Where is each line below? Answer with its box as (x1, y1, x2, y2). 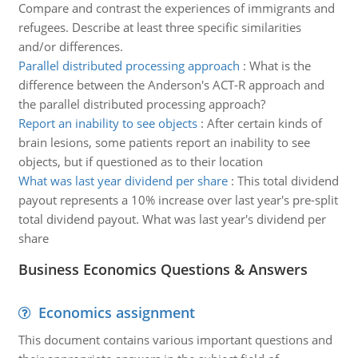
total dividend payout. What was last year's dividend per (18, 211, 326, 227)
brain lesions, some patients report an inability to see (18, 134, 310, 150)
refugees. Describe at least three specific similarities (18, 19, 301, 35)
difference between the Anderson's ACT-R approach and (18, 77, 324, 93)
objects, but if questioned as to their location (18, 153, 263, 169)
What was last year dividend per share (18, 173, 228, 189)
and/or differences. (18, 38, 123, 54)
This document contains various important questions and (18, 332, 332, 348)
